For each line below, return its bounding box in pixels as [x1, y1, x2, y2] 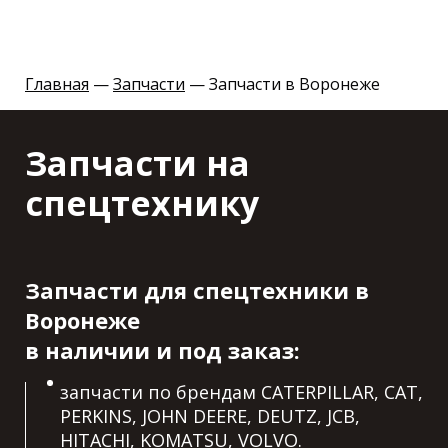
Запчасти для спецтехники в [25, 274, 369, 305]
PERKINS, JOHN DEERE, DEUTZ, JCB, [60, 403, 360, 428]
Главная [25, 73, 89, 96]
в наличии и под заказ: [25, 334, 300, 365]
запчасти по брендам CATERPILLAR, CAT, [60, 379, 423, 404]
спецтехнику [25, 179, 259, 226]
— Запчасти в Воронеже [185, 73, 380, 96]
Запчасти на [25, 139, 250, 186]
